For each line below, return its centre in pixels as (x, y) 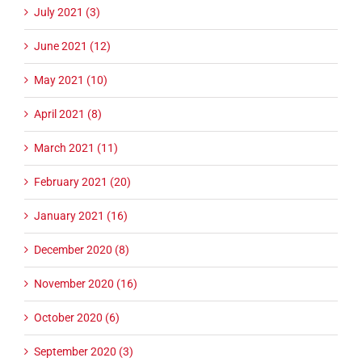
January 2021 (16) (81, 215)
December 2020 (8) (82, 249)
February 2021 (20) (82, 181)
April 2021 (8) (68, 114)
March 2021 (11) (76, 147)
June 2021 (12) (72, 46)
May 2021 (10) (71, 80)
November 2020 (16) (86, 283)
